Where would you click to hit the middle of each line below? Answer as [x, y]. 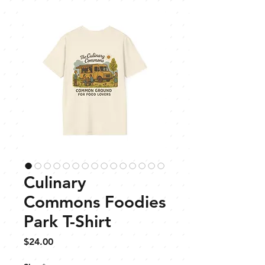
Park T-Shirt [67, 221]
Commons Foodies [95, 201]
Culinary [55, 182]
